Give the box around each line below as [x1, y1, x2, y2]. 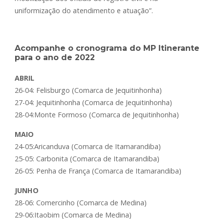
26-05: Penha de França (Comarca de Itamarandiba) [15, 166, 181, 176]
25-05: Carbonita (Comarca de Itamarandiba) [15, 154, 159, 164]
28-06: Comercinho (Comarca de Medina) [15, 198, 147, 208]
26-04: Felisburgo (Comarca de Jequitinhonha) [15, 86, 162, 95]
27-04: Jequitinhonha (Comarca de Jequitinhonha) [15, 98, 172, 108]
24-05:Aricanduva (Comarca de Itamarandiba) [15, 142, 161, 152]
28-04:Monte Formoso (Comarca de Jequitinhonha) [15, 110, 179, 120]
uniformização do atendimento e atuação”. [15, 6, 153, 16]
